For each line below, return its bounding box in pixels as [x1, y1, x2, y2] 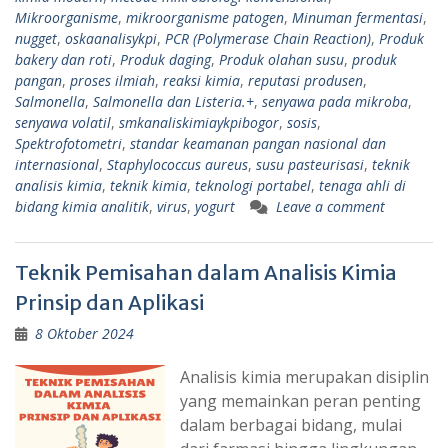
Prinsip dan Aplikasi [15, 289, 204, 315]
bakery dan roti [15, 49, 112, 69]
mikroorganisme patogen [126, 7, 284, 27]
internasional [15, 154, 99, 174]
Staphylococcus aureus [107, 154, 248, 174]
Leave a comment [276, 196, 385, 216]
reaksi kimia [163, 70, 240, 90]
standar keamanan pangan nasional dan [130, 133, 386, 153]
